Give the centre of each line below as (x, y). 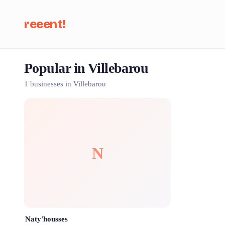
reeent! (45, 24)
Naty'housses (46, 219)
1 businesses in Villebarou (65, 84)
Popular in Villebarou (86, 68)
